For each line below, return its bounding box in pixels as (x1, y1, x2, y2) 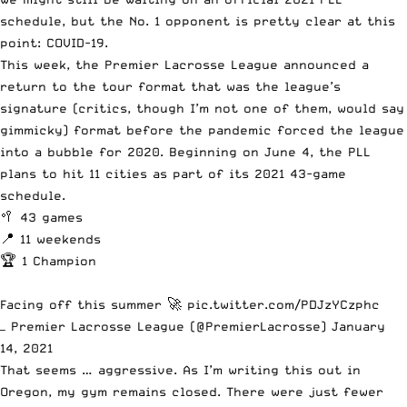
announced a (283, 56, 369, 72)
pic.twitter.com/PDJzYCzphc (187, 296, 380, 312)
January (332, 318, 385, 333)
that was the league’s (185, 78, 341, 94)
